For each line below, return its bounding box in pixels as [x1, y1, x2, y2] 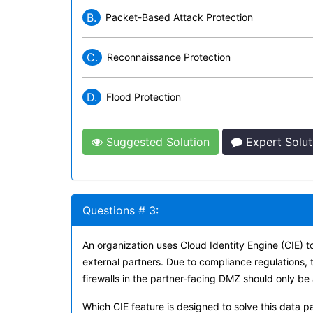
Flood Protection [106, 91, 181, 103]
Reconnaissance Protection [107, 51, 231, 63]
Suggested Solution [103, 135, 210, 149]
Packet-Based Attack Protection [105, 11, 253, 23]
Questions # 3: [82, 203, 159, 217]
